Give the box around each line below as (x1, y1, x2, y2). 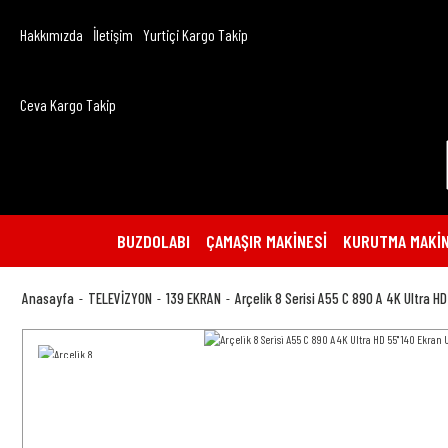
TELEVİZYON (88, 289, 152, 307)
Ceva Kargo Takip (20, 95, 116, 114)
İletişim (93, 25, 133, 44)
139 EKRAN (166, 289, 221, 307)
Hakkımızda (20, 25, 83, 44)
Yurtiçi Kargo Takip (143, 25, 248, 44)
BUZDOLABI (117, 229, 190, 252)
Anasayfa (22, 289, 74, 307)
